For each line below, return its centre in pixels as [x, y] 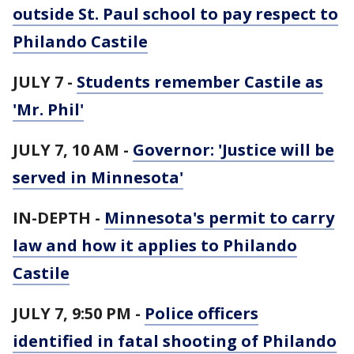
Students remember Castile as [200, 82]
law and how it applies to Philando [155, 245]
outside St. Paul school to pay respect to [175, 14]
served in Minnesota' [98, 177]
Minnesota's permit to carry [219, 218]
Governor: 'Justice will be [233, 150]
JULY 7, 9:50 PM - [79, 313]
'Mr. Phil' [48, 109]
